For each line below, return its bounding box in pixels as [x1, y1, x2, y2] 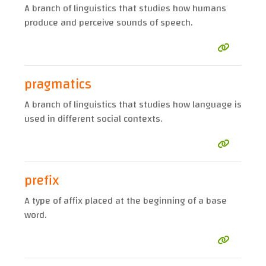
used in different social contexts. [24, 110, 162, 128]
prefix [24, 168, 59, 194]
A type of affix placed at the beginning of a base [24, 192, 227, 210]
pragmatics [24, 72, 91, 97]
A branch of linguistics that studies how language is [24, 96, 242, 114]
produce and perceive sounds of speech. [24, 14, 192, 32]
